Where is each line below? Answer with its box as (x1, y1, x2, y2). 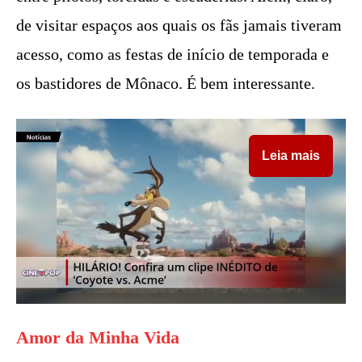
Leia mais (262, 148, 320, 162)
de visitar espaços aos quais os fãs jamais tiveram (16, 15, 342, 34)
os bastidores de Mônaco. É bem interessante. (16, 74, 315, 92)
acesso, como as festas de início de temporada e (16, 44, 329, 63)
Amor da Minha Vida (16, 327, 179, 348)
